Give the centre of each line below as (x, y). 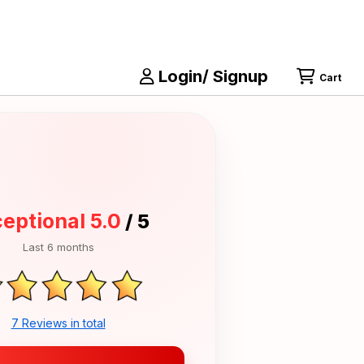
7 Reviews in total (58, 323)
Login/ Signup (211, 76)
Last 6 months (58, 247)
